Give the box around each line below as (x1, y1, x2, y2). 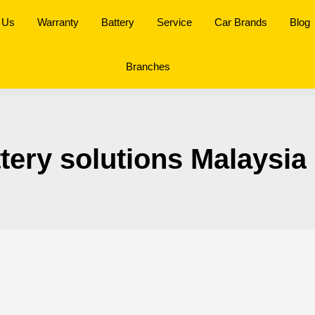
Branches (126, 60, 171, 72)
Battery (101, 16, 134, 28)
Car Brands (214, 16, 267, 28)
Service (156, 16, 192, 28)
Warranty (37, 16, 79, 28)
